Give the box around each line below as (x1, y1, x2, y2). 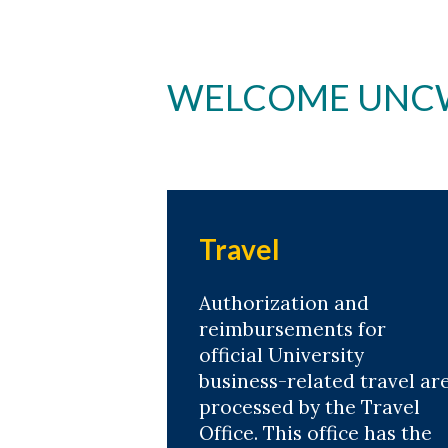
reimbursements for (199, 317, 386, 341)
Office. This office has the (199, 421, 432, 445)
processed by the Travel (199, 395, 420, 419)
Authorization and (199, 291, 369, 315)
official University (199, 343, 364, 367)
